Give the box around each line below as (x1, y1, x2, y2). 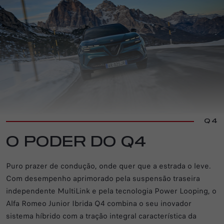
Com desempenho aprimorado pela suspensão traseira (6, 172, 200, 184)
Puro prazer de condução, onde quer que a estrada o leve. (6, 160, 211, 171)
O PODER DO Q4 (6, 135, 146, 149)
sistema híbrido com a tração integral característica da (6, 210, 196, 221)
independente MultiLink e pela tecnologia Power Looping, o (6, 185, 216, 196)
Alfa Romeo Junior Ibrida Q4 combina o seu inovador (6, 197, 191, 209)
